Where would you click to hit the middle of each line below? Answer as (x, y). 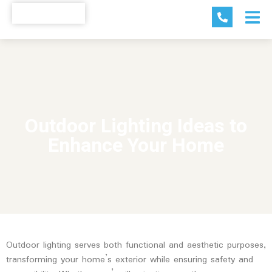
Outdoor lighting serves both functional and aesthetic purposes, (136, 246)
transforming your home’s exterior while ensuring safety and (130, 260)
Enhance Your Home (136, 146)
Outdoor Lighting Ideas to (136, 126)
